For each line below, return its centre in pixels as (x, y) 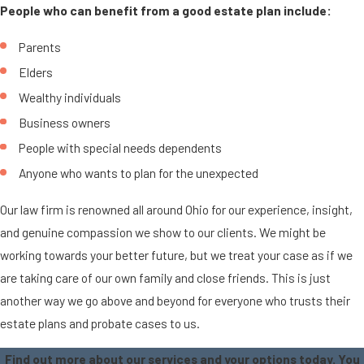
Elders (36, 71)
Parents (40, 46)
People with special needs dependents (121, 148)
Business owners (65, 122)
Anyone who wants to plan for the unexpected (139, 173)
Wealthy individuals (70, 97)
